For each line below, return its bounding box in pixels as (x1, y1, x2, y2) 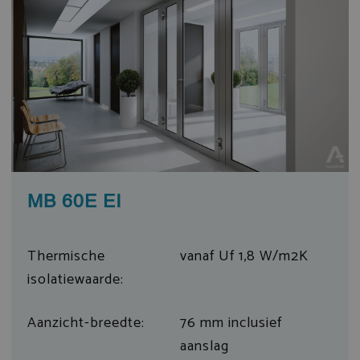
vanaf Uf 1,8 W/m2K (180, 244, 309, 269)
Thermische (27, 244, 105, 269)
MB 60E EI (27, 193, 121, 212)
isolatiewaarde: (27, 268, 124, 292)
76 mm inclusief (180, 311, 282, 336)
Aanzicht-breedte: (27, 311, 145, 336)
